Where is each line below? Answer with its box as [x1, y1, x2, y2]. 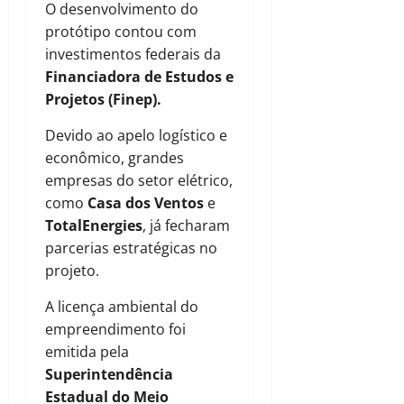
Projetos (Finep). [45, 89, 161, 110]
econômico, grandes [45, 148, 184, 169]
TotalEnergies [45, 216, 142, 236]
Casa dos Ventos [87, 193, 204, 214]
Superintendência [45, 364, 173, 385]
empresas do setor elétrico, [45, 170, 233, 191]
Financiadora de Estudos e [45, 67, 234, 87]
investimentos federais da [45, 44, 221, 65]
